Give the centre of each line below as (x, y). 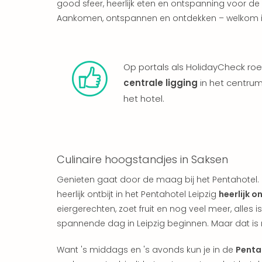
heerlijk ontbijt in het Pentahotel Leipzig (138, 194)
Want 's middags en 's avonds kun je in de (146, 249)
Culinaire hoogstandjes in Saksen (142, 159)
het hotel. (144, 98)
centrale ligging (161, 82)
